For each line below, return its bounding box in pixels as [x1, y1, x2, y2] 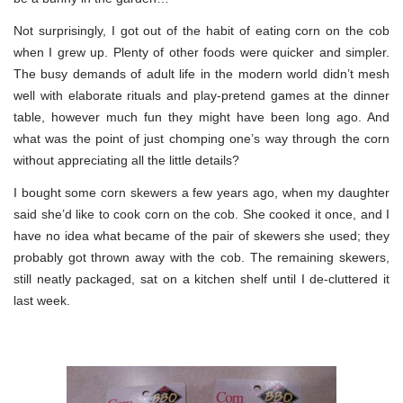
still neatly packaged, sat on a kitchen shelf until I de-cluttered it [13, 271, 390, 286]
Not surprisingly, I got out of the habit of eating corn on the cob [13, 22, 390, 38]
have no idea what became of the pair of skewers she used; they [13, 228, 390, 243]
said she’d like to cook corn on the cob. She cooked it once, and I [13, 206, 390, 221]
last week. [13, 292, 70, 308]
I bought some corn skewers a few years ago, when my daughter [13, 184, 390, 200]
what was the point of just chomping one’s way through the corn [13, 130, 390, 146]
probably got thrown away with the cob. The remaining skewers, [13, 249, 390, 264]
